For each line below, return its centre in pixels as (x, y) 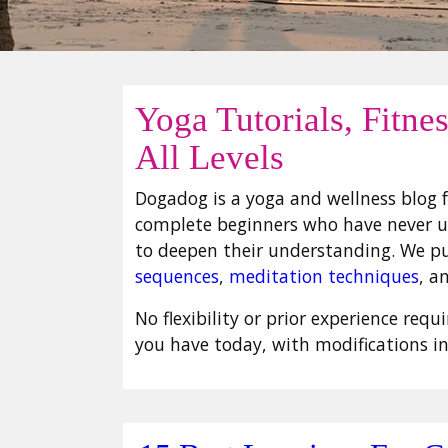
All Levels (209, 157)
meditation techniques (324, 276)
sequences (177, 276)
